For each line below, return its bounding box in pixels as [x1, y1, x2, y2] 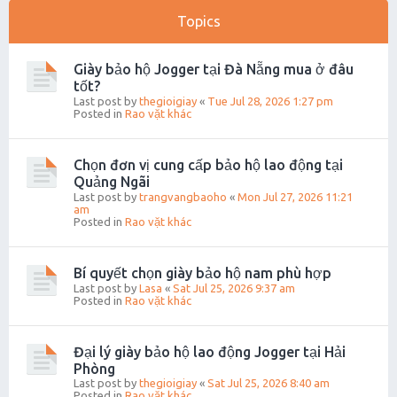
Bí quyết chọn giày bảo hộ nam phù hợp [74, 265, 331, 282]
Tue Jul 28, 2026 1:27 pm [207, 95, 333, 108]
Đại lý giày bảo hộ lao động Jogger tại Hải [74, 344, 346, 361]
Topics [176, 13, 221, 30]
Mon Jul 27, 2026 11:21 [237, 191, 353, 204]
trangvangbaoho [139, 191, 227, 204]
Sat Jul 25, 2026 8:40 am [207, 377, 330, 390]
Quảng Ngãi [74, 174, 150, 191]
